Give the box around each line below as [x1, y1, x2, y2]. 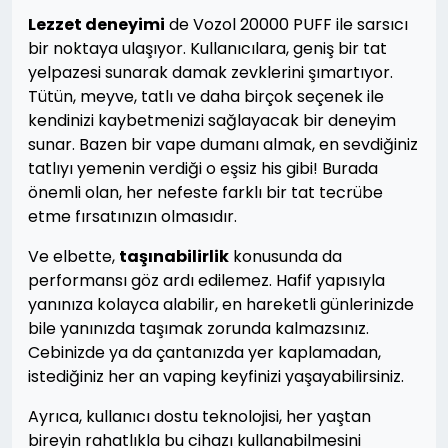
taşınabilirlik [119, 245, 229, 268]
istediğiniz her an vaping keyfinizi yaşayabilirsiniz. [28, 365, 404, 388]
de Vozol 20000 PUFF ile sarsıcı [165, 13, 408, 36]
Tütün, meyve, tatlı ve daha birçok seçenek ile [28, 85, 384, 108]
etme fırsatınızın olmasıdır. [28, 205, 237, 228]
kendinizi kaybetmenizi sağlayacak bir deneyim [28, 109, 396, 132]
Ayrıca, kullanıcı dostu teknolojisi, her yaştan [28, 405, 371, 428]
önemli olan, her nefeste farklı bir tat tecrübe [28, 181, 383, 204]
